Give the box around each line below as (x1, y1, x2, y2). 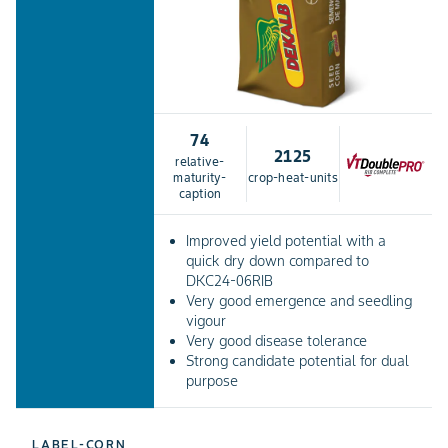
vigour (185, 312, 226, 331)
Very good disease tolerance (185, 332, 367, 351)
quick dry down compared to (185, 252, 369, 271)
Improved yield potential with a (185, 232, 386, 251)
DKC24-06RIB (185, 272, 273, 291)
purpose (185, 372, 238, 391)
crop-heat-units (248, 170, 338, 186)
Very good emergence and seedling (185, 292, 412, 311)
